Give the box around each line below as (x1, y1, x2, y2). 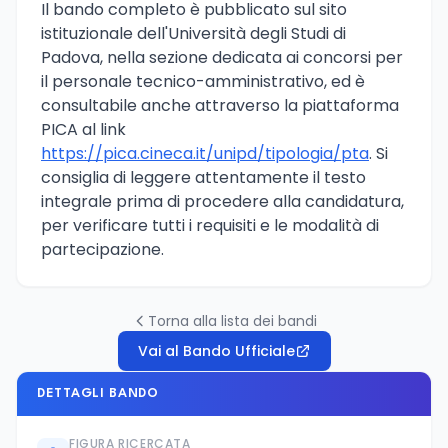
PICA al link (41, 118, 126, 142)
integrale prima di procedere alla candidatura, (41, 190, 404, 214)
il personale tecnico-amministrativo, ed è (41, 70, 365, 94)
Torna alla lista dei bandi (147, 311, 317, 332)
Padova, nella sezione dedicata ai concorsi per (41, 46, 403, 70)
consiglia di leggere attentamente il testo (41, 166, 366, 190)
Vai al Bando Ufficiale (137, 341, 295, 362)
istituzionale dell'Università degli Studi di (41, 22, 346, 46)
